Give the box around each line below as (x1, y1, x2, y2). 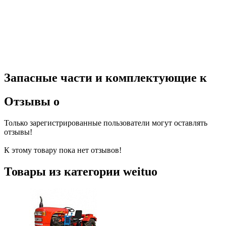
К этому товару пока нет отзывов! (4, 145, 122, 154)
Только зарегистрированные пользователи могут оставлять (4, 118, 207, 127)
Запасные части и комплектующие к (4, 71, 207, 84)
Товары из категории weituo (4, 164, 157, 178)
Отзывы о (4, 94, 60, 108)
